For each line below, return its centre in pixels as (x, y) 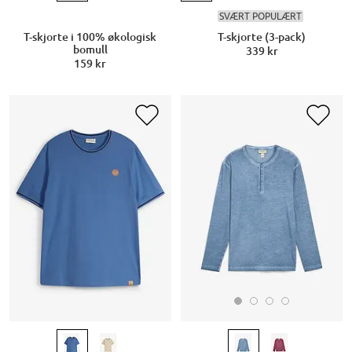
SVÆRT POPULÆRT (260, 16)
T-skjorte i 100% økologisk (90, 37)
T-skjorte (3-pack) (262, 37)
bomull (90, 49)
